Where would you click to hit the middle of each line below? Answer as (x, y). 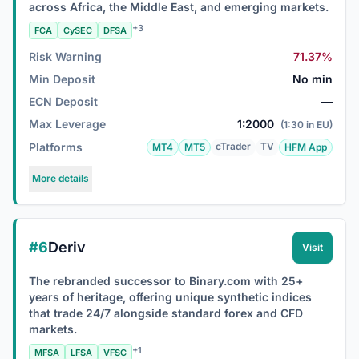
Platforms (56, 147)
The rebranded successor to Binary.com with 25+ (166, 281)
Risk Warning (65, 56)
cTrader (233, 146)
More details (61, 178)
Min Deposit (62, 79)
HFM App (306, 147)
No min (313, 79)
